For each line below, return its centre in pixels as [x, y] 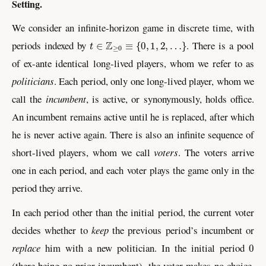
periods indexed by [51, 45]
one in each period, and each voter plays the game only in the [133, 170]
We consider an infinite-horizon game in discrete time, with [133, 27]
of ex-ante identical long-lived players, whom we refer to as [133, 63]
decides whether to [52, 230]
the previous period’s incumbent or [181, 230]
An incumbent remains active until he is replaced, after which [133, 116]
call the [29, 99]
